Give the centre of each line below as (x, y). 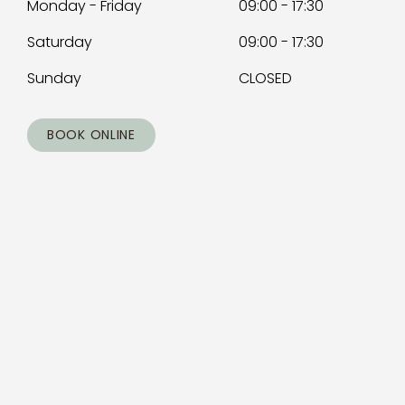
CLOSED (265, 78)
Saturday (60, 42)
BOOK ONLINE (91, 135)
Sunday (54, 78)
